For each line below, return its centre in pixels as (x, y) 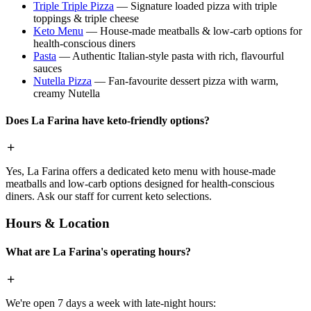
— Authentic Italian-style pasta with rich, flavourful (170, 56)
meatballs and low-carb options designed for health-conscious (140, 184)
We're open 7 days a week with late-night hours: (111, 303)
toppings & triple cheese (86, 18)
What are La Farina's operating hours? (98, 252)
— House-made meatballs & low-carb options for (193, 31)
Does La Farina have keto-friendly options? (108, 120)
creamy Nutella (67, 93)
